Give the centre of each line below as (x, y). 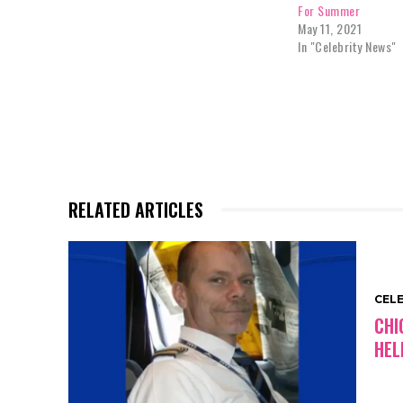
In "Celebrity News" (347, 47)
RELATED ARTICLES (136, 210)
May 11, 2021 (330, 29)
